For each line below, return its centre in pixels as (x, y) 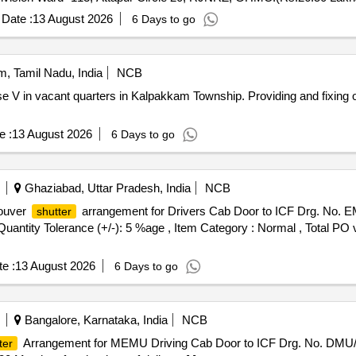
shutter (54, 211)
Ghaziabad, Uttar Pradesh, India (106, 188)
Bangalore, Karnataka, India (94, 320)
